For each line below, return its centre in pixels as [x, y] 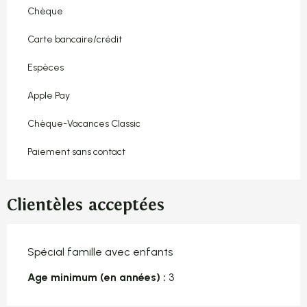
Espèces [46, 67]
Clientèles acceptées [86, 205]
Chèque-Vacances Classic [84, 123]
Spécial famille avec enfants [100, 251]
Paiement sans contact [76, 151]
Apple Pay [49, 95]
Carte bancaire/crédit [75, 39]
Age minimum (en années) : [97, 277]
